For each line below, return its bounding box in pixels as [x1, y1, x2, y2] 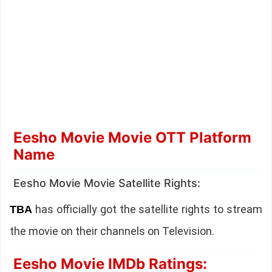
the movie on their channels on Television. [9, 225, 214, 238]
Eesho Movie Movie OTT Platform [13, 129, 251, 147]
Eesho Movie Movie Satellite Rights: [13, 177, 200, 190]
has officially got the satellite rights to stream [32, 203, 263, 216]
